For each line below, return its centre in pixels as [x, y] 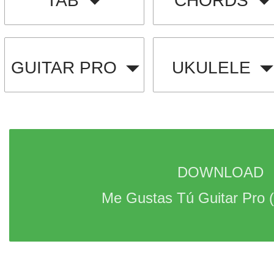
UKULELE [211, 68]
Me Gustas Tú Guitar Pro [185, 198]
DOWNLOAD [223, 172]
